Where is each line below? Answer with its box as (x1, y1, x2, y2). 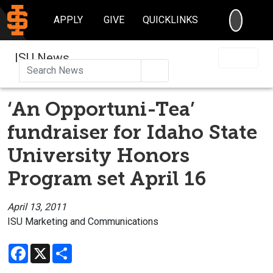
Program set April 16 (7, 166, 206, 190)
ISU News (15, 50, 69, 65)
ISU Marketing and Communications (7, 215, 158, 227)
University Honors (7, 143, 190, 167)
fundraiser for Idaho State (7, 120, 257, 144)
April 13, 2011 (7, 200, 66, 213)
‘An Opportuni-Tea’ (7, 97, 194, 121)
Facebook (28, 242, 70, 254)
